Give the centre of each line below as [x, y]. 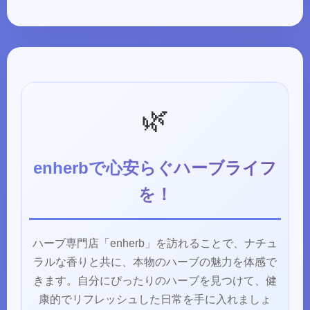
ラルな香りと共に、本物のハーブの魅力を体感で [155, 262]
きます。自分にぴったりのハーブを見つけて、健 [155, 281]
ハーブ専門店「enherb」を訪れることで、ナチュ [155, 243]
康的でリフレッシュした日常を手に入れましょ [155, 299]
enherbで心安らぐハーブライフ [155, 168]
